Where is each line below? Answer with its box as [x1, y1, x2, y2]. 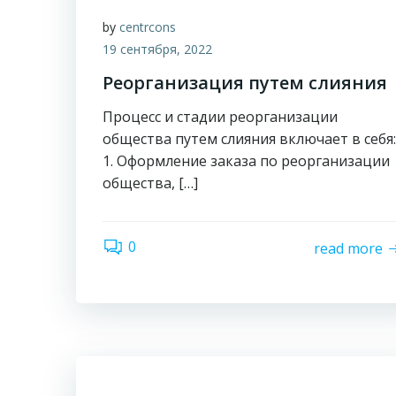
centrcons [119, 19, 176, 35]
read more [314, 238, 384, 258]
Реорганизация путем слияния [103, 71, 387, 95]
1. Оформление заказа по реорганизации [103, 151, 390, 171]
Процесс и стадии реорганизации [103, 107, 338, 126]
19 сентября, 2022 [103, 41, 212, 57]
